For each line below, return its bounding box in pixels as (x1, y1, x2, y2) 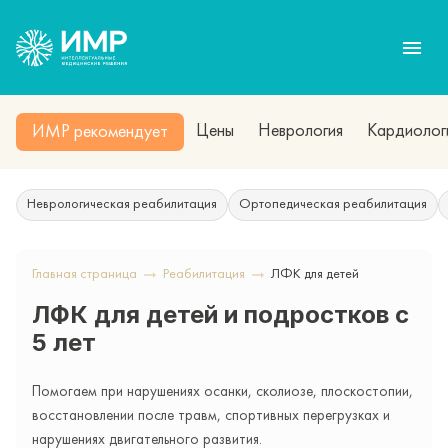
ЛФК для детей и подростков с (32, 300, 409, 329)
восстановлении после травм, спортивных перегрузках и (32, 409, 390, 424)
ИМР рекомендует (32, 124, 168, 142)
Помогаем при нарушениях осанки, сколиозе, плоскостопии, (32, 385, 413, 400)
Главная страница (32, 268, 137, 281)
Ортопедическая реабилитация (239, 198, 427, 211)
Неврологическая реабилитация (27, 198, 217, 211)
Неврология (258, 123, 343, 140)
